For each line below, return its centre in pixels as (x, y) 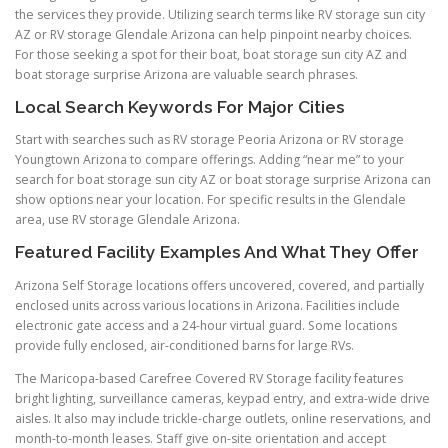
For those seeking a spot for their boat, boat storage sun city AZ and (211, 55)
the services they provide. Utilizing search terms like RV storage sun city (220, 15)
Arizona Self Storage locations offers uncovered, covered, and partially (219, 285)
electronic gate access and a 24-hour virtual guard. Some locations (206, 325)
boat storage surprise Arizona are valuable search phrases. (186, 75)
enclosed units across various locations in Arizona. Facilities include (207, 305)
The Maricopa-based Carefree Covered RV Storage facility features (209, 378)
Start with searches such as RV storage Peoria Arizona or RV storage (209, 140)
